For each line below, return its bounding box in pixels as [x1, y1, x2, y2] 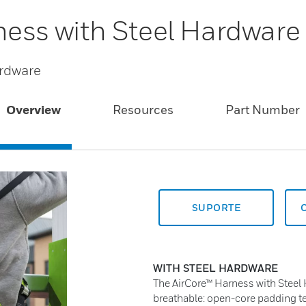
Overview [5, 102, 61, 117]
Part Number [225, 102, 301, 117]
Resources [113, 102, 173, 117]
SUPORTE [191, 201, 241, 213]
